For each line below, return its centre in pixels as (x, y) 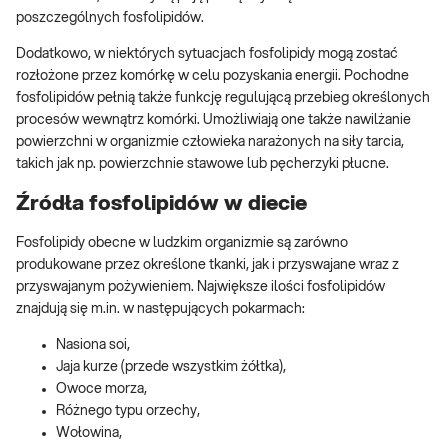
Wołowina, (89, 433)
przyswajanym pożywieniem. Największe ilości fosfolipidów (200, 287)
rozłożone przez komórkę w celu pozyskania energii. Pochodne (212, 76)
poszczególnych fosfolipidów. (110, 18)
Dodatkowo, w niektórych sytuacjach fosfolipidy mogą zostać (207, 54)
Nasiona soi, (93, 345)
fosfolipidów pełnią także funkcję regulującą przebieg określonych (223, 98)
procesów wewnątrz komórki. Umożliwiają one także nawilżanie (213, 120)
